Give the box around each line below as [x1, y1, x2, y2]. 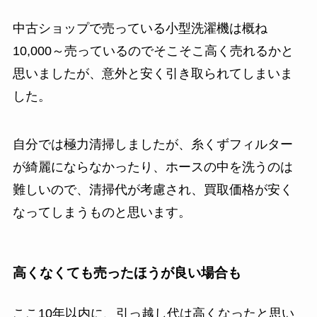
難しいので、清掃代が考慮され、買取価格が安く [12, 183, 293, 197]
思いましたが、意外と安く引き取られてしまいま [12, 67, 293, 81]
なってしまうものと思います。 [12, 205, 191, 220]
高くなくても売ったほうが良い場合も [12, 265, 241, 280]
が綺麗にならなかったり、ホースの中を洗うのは [12, 160, 293, 175]
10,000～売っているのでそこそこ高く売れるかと [12, 44, 294, 59]
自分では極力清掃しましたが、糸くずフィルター [12, 137, 293, 152]
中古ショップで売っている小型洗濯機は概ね [12, 21, 267, 36]
